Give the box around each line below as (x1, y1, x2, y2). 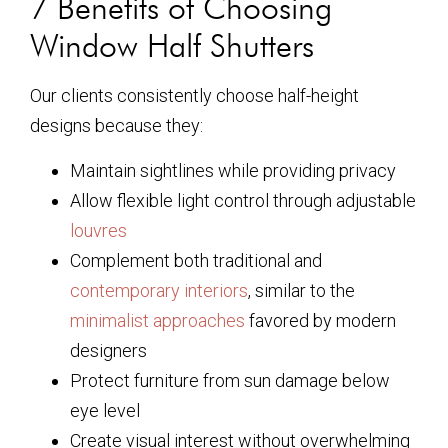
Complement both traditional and (70, 249, 322, 271)
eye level (70, 399, 140, 421)
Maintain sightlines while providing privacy (70, 159, 396, 181)
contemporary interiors (70, 279, 248, 301)
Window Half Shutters (30, 26, 314, 66)
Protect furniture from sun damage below (70, 369, 390, 391)
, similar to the (248, 279, 355, 301)
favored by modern (245, 309, 396, 331)
